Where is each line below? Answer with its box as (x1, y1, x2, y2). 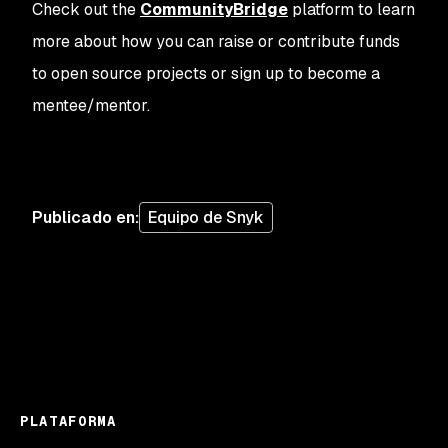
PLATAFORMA (20, 412, 117, 431)
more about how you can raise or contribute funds (32, 31, 400, 53)
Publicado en (32, 206, 135, 228)
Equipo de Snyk (148, 207, 265, 229)
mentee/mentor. (32, 95, 150, 117)
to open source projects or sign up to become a (32, 63, 380, 85)
